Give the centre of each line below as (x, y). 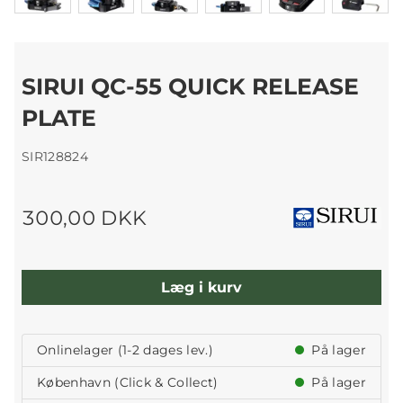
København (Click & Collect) (128, 383)
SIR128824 (55, 157)
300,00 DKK (85, 218)
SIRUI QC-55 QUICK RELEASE (190, 87)
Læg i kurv (201, 287)
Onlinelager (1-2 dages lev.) (125, 350)
